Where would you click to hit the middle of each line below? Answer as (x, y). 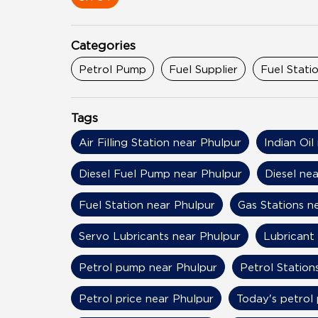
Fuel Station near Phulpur (147, 204)
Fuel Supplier (203, 69)
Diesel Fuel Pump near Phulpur (160, 173)
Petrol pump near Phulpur (148, 267)
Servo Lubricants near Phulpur (159, 235)
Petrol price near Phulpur (146, 298)
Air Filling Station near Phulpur (160, 142)
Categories (103, 45)
